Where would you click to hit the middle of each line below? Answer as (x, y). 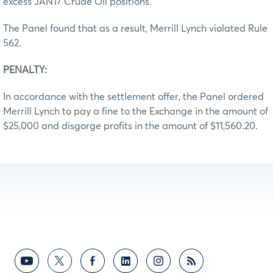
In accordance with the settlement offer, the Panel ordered (133, 97)
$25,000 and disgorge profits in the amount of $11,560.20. (130, 126)
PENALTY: (25, 70)
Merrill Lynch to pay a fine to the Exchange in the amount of (136, 111)
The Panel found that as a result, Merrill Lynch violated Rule (135, 28)
